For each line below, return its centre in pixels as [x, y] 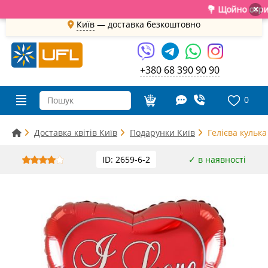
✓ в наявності [217, 159]
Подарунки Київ [162, 133]
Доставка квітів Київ [76, 133]
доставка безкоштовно [154, 24]
